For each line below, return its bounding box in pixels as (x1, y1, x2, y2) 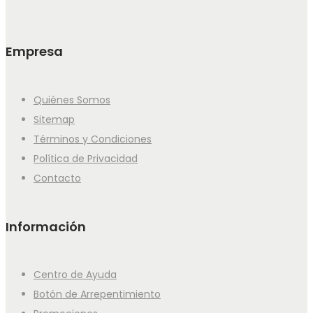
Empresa (6, 42, 63, 60)
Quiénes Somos (34, 92, 110, 107)
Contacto (34, 170, 81, 185)
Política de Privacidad (34, 151, 138, 166)
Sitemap (34, 112, 75, 126)
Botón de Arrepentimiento (34, 287, 161, 302)
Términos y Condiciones (34, 131, 152, 146)
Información (6, 217, 86, 235)
